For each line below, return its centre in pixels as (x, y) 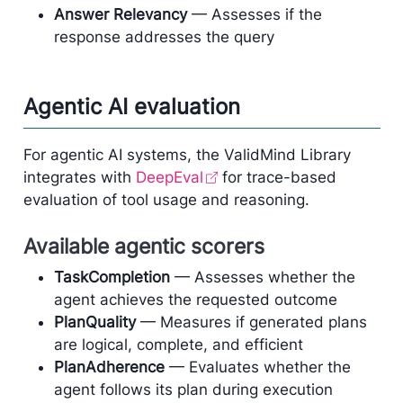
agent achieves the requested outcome (195, 299)
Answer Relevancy (120, 15)
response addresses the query (164, 37)
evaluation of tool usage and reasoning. (166, 199)
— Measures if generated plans (251, 322)
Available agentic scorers (143, 246)
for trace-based (277, 177)
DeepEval (169, 177)
